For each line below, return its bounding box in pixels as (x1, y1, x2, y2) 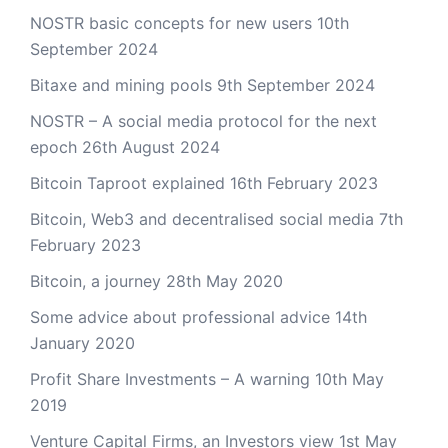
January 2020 (30, 333, 135, 353)
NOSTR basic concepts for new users (30, 13, 312, 33)
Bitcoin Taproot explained (30, 173, 225, 193)
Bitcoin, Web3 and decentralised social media (30, 209, 374, 229)
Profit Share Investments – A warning (30, 369, 310, 389)
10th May (315, 369, 384, 389)
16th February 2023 (230, 173, 378, 193)
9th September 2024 (217, 75, 375, 95)
